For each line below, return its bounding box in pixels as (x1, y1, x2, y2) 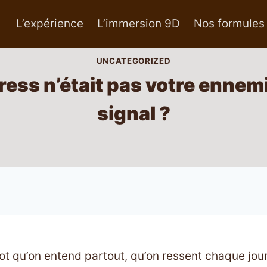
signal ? (97, 101, 170, 125)
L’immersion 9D (97, 17, 181, 30)
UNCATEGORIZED (96, 55, 171, 66)
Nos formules (193, 17, 265, 30)
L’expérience (16, 17, 84, 30)
